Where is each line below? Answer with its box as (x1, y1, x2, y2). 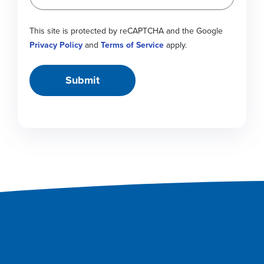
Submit (65, 72, 100, 88)
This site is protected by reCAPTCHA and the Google (29, 25, 223, 37)
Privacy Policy (29, 39, 82, 51)
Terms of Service (101, 39, 164, 51)
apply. (164, 39, 187, 51)
